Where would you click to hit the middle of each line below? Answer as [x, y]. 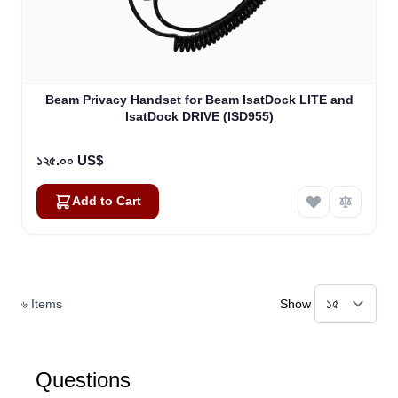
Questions [83, 380]
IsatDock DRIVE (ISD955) [199, 117]
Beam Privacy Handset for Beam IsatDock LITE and [199, 100]
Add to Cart [107, 202]
